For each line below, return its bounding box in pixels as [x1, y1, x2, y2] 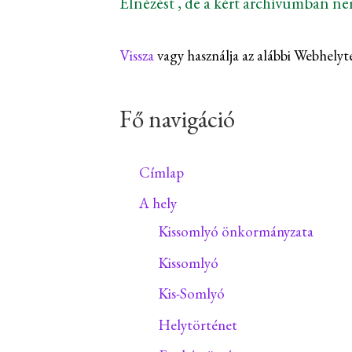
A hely [139, 193, 177, 214]
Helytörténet [159, 314, 237, 335]
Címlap [139, 162, 184, 182]
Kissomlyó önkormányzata [159, 221, 313, 241]
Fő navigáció [119, 102, 235, 134]
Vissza [119, 45, 154, 65]
